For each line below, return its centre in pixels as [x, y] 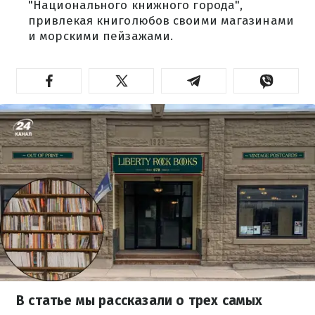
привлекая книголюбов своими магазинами [161, 21]
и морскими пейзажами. [101, 36]
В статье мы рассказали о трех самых [140, 301]
